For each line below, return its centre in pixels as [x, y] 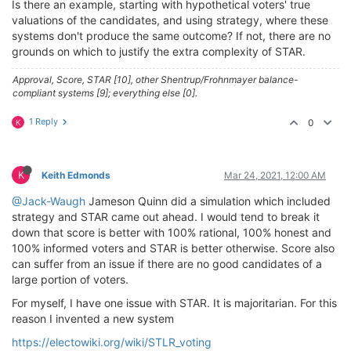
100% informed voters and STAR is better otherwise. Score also [173, 248]
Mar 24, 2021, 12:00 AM [275, 175]
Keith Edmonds [76, 175]
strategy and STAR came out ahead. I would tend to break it [166, 217]
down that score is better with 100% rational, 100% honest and [172, 232]
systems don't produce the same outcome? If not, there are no [171, 36]
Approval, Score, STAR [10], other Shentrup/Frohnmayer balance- [156, 80]
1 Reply [43, 121]
